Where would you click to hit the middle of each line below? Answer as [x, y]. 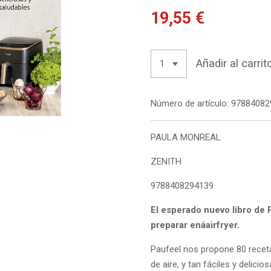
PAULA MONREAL [186, 137]
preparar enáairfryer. [195, 225]
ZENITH [166, 161]
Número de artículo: [190, 103]
